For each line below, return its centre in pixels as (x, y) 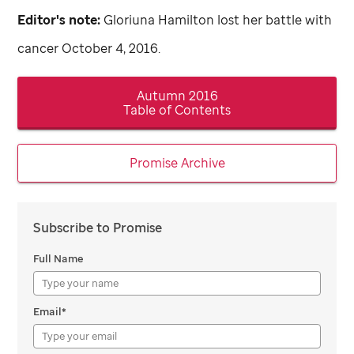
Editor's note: (59, 20)
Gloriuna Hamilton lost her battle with (217, 20)
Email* (50, 312)
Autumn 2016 (177, 95)
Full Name (59, 259)
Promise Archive (177, 163)
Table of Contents (177, 109)
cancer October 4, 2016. (89, 49)
